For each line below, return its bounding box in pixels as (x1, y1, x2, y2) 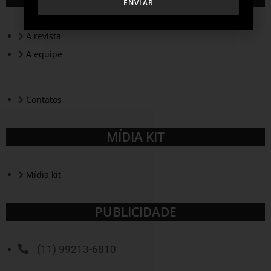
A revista (26, 30, 61, 42)
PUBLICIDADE (94, 203, 177, 221)
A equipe (26, 48, 62, 60)
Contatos (26, 94, 62, 106)
